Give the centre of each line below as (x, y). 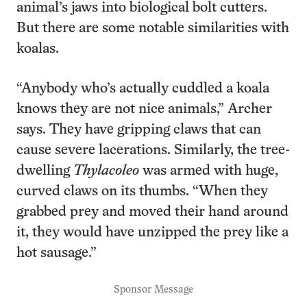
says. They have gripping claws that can (139, 130)
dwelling (45, 171)
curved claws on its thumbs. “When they (142, 191)
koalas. (38, 49)
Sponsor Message (153, 290)
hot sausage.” (57, 253)
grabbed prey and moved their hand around (152, 212)
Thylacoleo (106, 171)
